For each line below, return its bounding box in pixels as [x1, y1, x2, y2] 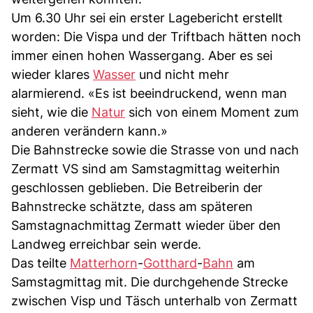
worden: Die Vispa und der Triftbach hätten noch [11, 29, 301, 44]
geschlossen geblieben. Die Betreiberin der [11, 180, 263, 195]
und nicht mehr [136, 66, 229, 82]
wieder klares [11, 66, 93, 82]
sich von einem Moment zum [125, 104, 299, 119]
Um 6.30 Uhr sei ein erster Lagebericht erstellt [11, 10, 283, 25]
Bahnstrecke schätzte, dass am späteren [11, 198, 253, 214]
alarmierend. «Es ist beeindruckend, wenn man [11, 85, 287, 101]
